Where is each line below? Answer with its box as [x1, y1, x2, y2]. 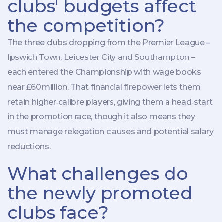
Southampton [134, 52, 189, 62]
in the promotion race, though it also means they [7, 111, 195, 121]
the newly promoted [7, 181, 193, 204]
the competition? [7, 14, 165, 36]
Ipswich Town [7, 52, 61, 62]
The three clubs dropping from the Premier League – [7, 37, 210, 47]
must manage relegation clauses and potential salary [7, 126, 214, 136]
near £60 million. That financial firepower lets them [7, 82, 201, 92]
